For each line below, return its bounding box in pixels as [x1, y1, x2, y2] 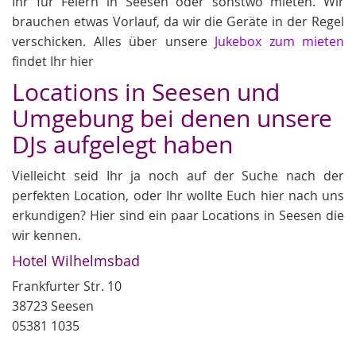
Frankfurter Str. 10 [12, 277, 122, 295]
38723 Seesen [12, 296, 94, 315]
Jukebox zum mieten [215, 32, 344, 50]
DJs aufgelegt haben [12, 128, 233, 161]
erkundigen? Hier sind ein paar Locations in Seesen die [12, 206, 344, 224]
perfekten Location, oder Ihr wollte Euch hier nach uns [12, 186, 344, 204]
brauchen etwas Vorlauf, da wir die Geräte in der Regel [12, 12, 344, 30]
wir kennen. [12, 226, 81, 244]
